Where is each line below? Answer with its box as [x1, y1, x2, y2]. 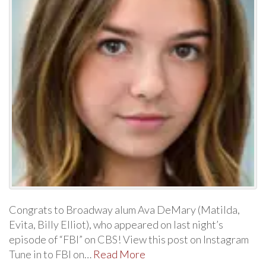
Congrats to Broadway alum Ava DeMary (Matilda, [9, 203, 240, 216]
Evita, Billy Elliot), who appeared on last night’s [9, 218, 223, 231]
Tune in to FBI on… [9, 248, 93, 261]
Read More [93, 248, 145, 261]
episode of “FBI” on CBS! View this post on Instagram [9, 233, 249, 246]
